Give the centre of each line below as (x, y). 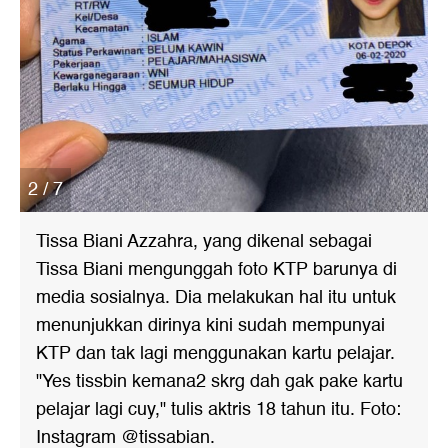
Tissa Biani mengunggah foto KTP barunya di (216, 270)
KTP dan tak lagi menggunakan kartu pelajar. (215, 354)
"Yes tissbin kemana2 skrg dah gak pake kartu (219, 382)
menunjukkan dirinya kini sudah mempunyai (210, 326)
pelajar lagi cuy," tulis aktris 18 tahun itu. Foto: (218, 410)
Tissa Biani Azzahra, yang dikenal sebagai (204, 242)
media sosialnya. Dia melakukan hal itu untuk (216, 298)
